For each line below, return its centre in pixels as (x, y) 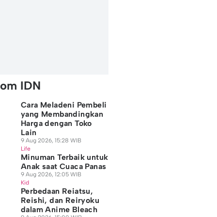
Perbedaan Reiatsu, (57, 191)
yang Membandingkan (62, 114)
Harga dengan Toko (56, 123)
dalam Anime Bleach (59, 209)
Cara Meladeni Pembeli (64, 105)
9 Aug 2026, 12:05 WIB (51, 174)
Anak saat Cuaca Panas (63, 166)
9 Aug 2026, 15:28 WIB (51, 140)
